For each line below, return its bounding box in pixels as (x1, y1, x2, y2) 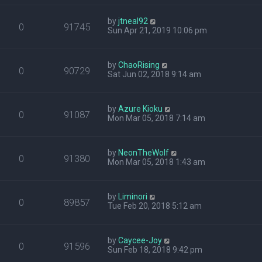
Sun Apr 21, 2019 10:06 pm (108, 26, 208, 35)
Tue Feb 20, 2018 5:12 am (108, 201, 202, 211)
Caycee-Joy (118, 236, 163, 245)
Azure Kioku (118, 104, 163, 113)
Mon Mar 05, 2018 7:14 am (108, 113, 206, 123)
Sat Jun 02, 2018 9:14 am (108, 70, 202, 79)
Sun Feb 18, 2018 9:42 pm (108, 245, 203, 254)
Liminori (118, 192, 148, 201)
